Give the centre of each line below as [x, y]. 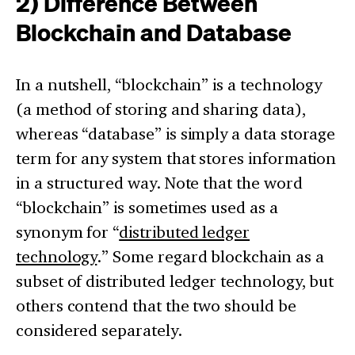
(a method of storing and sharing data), [161, 109]
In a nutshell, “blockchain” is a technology [169, 85]
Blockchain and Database [154, 32]
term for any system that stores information [176, 158]
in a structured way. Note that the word [159, 183]
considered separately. [99, 330]
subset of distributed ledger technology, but [175, 281]
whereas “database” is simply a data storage [176, 134]
